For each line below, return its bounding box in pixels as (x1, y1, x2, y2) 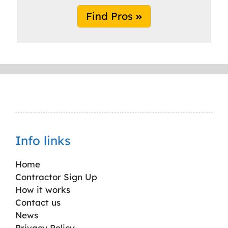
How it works (15, 184, 70, 195)
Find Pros (86, 9, 136, 22)
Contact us (15, 196, 61, 208)
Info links (15, 132, 71, 148)
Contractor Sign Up (15, 171, 97, 182)
